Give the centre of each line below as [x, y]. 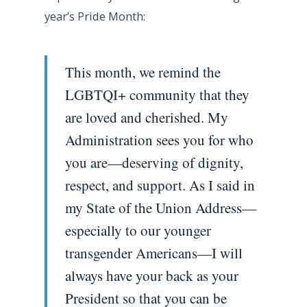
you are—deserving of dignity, [154, 162]
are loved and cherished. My [146, 117]
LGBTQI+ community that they [157, 94]
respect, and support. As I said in [160, 185]
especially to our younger [138, 230]
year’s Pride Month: [95, 16]
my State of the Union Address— [160, 207]
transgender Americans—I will [153, 253]
